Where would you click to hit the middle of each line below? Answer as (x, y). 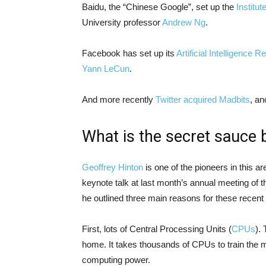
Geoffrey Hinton (113, 167)
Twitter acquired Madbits (203, 99)
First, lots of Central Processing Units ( (157, 229)
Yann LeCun (106, 68)
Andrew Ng (184, 22)
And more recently (119, 99)
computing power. (116, 259)
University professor (122, 22)
